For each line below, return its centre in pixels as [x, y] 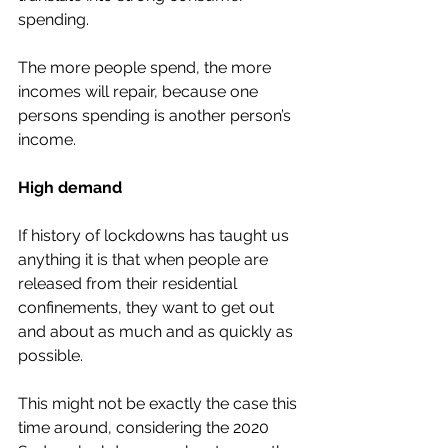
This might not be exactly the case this [159, 403]
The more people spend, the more [146, 67]
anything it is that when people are [145, 259]
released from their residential [129, 283]
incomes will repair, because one [140, 91]
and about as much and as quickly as [157, 331]
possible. [52, 355]
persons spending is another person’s [156, 115]
